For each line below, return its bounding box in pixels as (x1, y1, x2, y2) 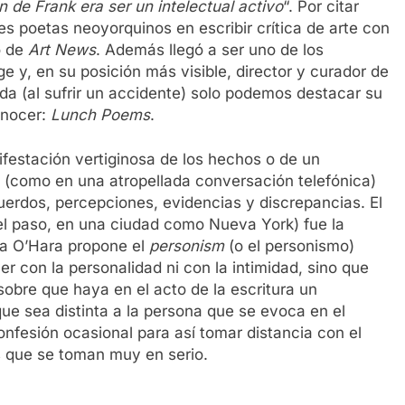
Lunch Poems (46, 105, 150, 124)
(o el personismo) (229, 237, 354, 256)
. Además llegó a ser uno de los (96, 40, 324, 59)
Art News (28, 40, 96, 59)
